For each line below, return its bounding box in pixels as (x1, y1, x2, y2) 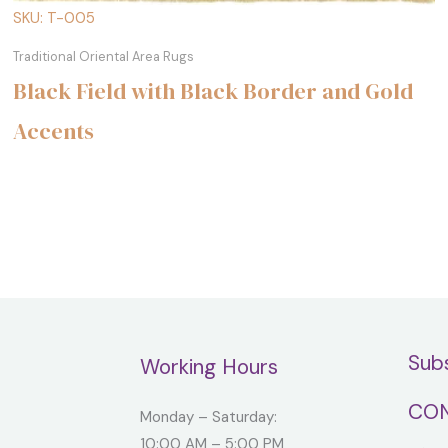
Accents (13, 115, 95, 146)
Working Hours (139, 352, 278, 381)
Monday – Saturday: (139, 407, 277, 428)
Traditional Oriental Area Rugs (13, 47, 195, 65)
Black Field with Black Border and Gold (13, 75, 414, 106)
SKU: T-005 (13, 7, 96, 28)
